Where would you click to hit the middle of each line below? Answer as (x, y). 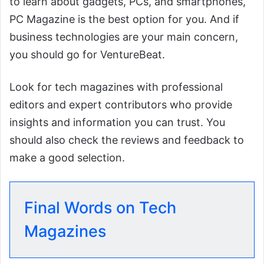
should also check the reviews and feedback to (127, 140)
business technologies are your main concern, (124, 37)
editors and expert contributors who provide (121, 105)
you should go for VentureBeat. (87, 55)
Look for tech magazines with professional (116, 87)
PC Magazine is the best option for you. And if (124, 19)
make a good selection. (67, 158)
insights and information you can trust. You (117, 123)
